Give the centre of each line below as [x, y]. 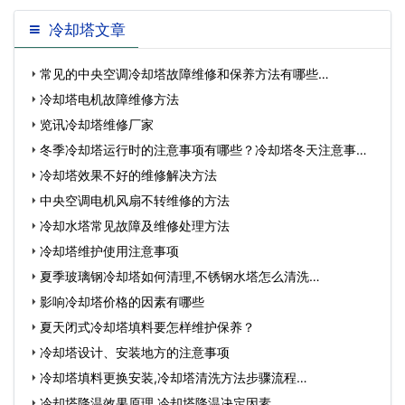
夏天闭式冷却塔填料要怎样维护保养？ [147, 327]
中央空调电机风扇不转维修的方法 [135, 200]
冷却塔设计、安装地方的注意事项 [135, 352]
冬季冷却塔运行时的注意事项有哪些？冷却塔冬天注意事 [198, 150]
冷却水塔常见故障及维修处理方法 [135, 226]
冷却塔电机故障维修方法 [109, 99]
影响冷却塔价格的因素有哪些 [122, 301]
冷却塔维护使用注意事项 [109, 251]
